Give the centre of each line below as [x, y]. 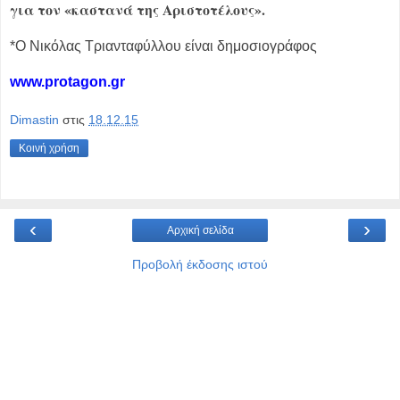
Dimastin [34, 120]
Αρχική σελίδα [200, 231]
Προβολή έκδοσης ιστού [200, 265]
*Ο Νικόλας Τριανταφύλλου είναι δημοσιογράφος [163, 46]
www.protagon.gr [67, 81]
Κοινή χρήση [49, 149]
